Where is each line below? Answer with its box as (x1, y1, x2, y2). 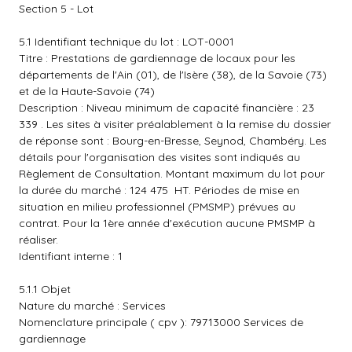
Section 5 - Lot (19, 2, 93, 16)
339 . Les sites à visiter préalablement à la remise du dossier (19, 117, 331, 131)
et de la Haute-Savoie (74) (19, 84, 155, 98)
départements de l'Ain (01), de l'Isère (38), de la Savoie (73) (19, 68, 327, 82)
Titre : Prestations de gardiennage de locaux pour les (19, 51, 295, 65)
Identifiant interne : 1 (19, 249, 123, 263)
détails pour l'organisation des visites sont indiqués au (19, 150, 300, 164)
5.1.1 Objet (19, 282, 71, 296)
